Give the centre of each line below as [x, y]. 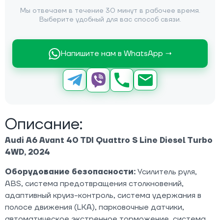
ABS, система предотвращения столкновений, [94, 183]
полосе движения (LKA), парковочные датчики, [95, 207]
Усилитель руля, [166, 172]
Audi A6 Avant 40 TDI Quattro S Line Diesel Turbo [109, 140]
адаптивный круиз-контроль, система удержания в [103, 195]
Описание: [44, 124]
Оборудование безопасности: [70, 172]
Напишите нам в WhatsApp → [116, 54]
